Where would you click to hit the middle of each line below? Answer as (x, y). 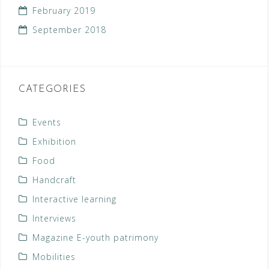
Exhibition (54, 142)
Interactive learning (74, 199)
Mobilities (54, 257)
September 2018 (69, 30)
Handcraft (54, 180)
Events (47, 122)
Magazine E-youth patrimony (95, 238)
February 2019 (64, 11)
